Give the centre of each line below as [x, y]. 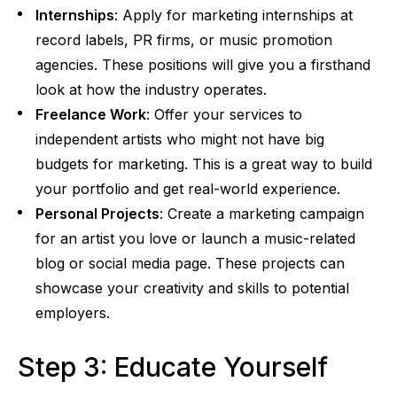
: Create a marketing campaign [262, 213]
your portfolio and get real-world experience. [188, 188]
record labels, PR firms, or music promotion [184, 39]
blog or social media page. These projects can [190, 263]
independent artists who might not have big [180, 139]
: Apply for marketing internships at [234, 15]
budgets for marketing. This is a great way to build [204, 163]
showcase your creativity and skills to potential [192, 288]
